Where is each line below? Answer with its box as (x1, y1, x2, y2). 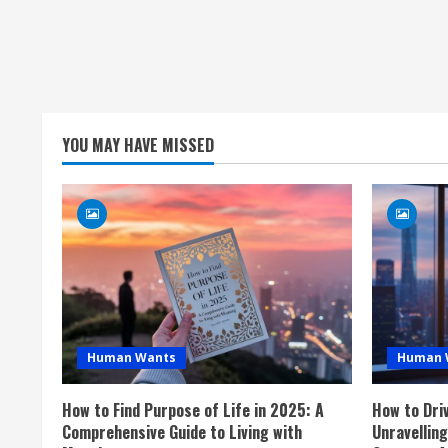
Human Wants (87, 349, 176, 366)
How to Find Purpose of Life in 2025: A (62, 398, 324, 422)
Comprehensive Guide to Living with (62, 420, 302, 444)
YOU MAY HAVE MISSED (62, 133, 214, 157)
